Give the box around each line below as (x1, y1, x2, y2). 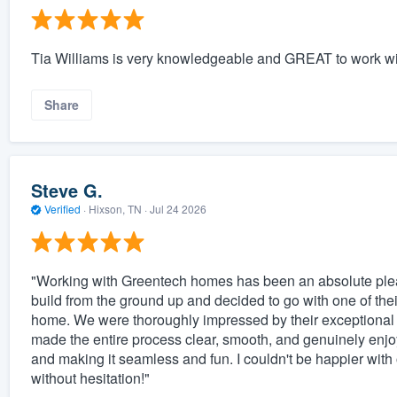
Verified (41, 201, 83, 217)
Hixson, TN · (85, 201, 150, 217)
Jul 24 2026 (149, 201, 206, 217)
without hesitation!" (30, 367, 150, 388)
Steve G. (30, 177, 103, 204)
